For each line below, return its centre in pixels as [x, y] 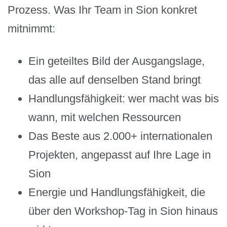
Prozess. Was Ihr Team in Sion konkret [102, 10]
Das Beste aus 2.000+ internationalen [121, 136]
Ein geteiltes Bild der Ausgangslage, [117, 61]
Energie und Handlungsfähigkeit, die [117, 193]
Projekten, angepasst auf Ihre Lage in [120, 155]
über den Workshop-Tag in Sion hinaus [123, 211]
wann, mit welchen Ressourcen [105, 118]
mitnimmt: [31, 28]
